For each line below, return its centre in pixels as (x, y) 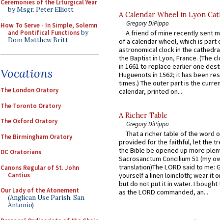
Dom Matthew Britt (38, 40)
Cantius (19, 175)
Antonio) (21, 205)
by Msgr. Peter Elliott (41, 10)
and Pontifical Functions (44, 32)
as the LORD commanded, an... (164, 192)
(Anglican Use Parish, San (46, 198)
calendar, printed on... (151, 92)
